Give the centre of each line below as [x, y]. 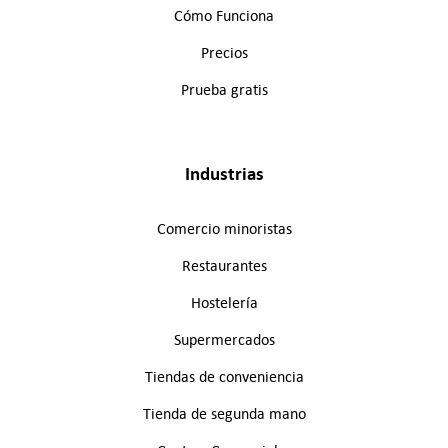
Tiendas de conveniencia [224, 377]
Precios [224, 53]
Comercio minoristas [224, 229]
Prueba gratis [224, 90]
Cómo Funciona [224, 16]
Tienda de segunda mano [224, 414]
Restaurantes [224, 266]
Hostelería [224, 303]
